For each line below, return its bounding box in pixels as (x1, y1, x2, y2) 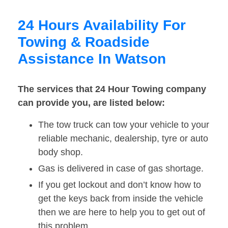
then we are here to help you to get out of (38, 207, 205, 218)
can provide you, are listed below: (18, 98, 165, 108)
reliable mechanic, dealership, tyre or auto (38, 133, 208, 144)
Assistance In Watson (18, 51, 166, 67)
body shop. (38, 147, 83, 158)
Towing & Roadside (18, 34, 150, 50)
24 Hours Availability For (18, 17, 186, 34)
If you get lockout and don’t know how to (38, 180, 201, 190)
